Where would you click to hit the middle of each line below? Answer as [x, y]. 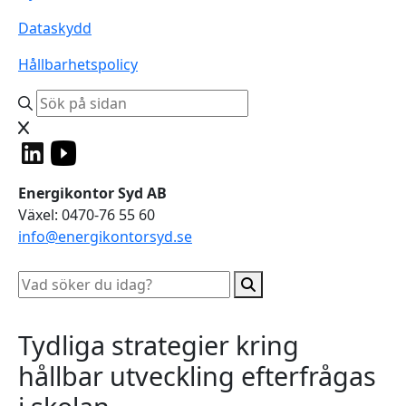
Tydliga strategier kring [159, 344]
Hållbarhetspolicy [78, 64]
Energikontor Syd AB [92, 193]
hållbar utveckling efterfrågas [197, 375]
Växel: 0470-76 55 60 [87, 214]
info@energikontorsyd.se [105, 236]
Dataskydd [55, 28]
